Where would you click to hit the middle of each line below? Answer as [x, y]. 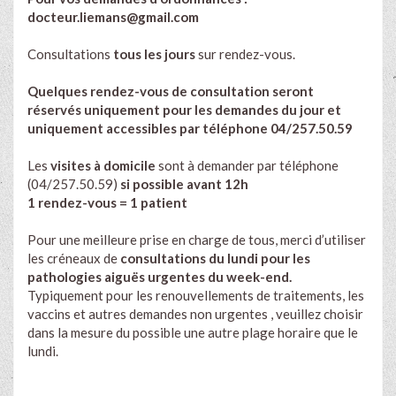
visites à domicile [103, 165]
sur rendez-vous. [245, 53]
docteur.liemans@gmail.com [113, 16]
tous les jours [154, 53]
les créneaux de [74, 258]
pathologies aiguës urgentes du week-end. [160, 276]
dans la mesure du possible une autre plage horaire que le [193, 332]
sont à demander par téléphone [247, 165]
